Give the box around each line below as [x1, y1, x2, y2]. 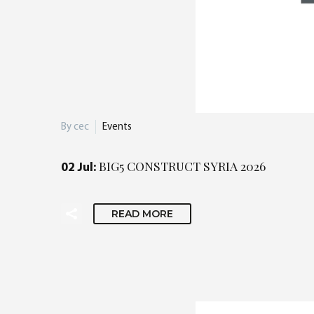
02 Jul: [61, 162, 99, 174]
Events [102, 121, 132, 132]
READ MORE [111, 207, 173, 220]
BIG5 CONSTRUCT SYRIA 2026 [99, 158, 266, 174]
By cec [61, 121, 89, 132]
